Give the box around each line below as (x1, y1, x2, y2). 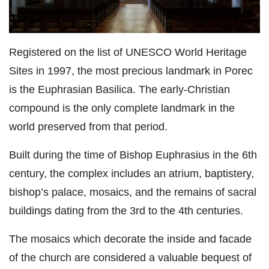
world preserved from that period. (9, 119, 168, 133)
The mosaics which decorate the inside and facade (9, 232, 252, 245)
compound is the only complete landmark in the (9, 101, 235, 114)
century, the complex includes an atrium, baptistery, (9, 166, 254, 180)
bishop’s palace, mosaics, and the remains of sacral (9, 185, 256, 198)
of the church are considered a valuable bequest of (9, 250, 252, 264)
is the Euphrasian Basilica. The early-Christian (9, 82, 230, 95)
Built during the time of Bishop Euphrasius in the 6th (9, 148, 257, 161)
